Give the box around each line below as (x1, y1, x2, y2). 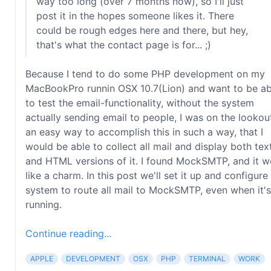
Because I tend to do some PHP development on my (25, 68, 265, 80)
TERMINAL (189, 254, 226, 263)
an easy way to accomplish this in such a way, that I (25, 126, 263, 138)
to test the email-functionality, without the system (25, 97, 254, 109)
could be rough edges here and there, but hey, (36, 24, 248, 36)
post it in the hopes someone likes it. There (36, 10, 234, 22)
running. (25, 198, 62, 211)
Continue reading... (25, 227, 111, 240)
